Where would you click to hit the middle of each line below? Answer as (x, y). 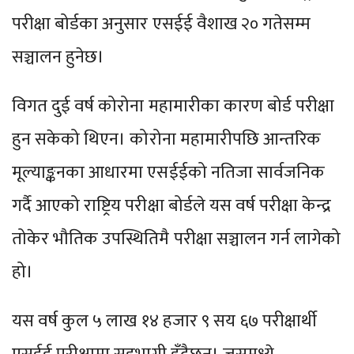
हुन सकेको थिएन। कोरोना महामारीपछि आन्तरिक (167, 140)
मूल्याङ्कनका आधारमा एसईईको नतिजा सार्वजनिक (169, 173)
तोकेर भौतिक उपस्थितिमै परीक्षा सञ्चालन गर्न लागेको (177, 239)
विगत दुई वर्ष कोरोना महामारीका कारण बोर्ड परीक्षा (173, 107)
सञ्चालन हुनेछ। (60, 58)
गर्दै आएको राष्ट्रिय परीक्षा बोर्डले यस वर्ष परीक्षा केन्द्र (172, 206)
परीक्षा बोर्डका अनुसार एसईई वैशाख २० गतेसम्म (162, 24)
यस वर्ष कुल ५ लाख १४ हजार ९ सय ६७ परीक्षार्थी (165, 322)
